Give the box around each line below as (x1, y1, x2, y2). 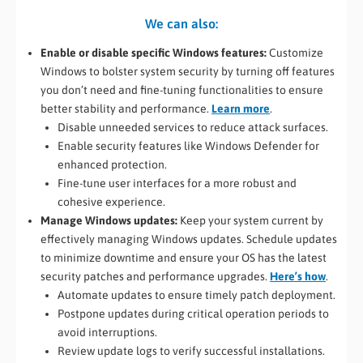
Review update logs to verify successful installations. (58, 344, 325, 358)
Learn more (211, 102, 270, 116)
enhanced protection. (58, 158, 167, 172)
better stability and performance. (41, 102, 211, 116)
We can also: (145, 16, 218, 32)
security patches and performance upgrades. (41, 270, 270, 284)
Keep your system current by (177, 214, 323, 228)
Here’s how (270, 270, 326, 284)
